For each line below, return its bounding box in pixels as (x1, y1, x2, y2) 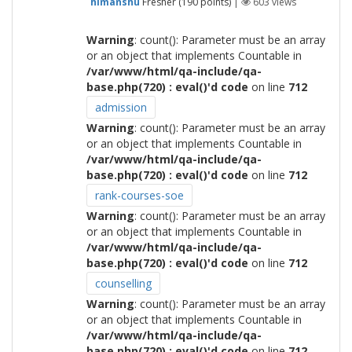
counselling (94, 276, 152, 291)
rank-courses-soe (94, 188, 184, 203)
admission (94, 100, 147, 115)
